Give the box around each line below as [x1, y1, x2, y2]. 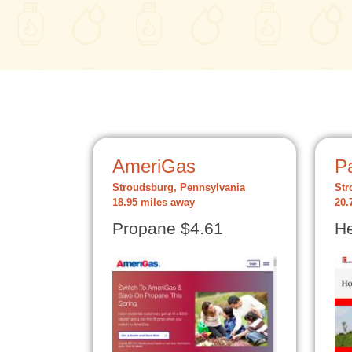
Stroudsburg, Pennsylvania [112, 182, 245, 193]
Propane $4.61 [112, 219, 223, 238]
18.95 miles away [112, 197, 195, 208]
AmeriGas [112, 156, 196, 177]
